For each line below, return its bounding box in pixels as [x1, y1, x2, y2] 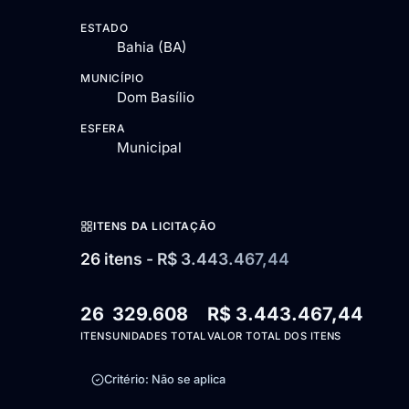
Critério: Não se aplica [104, 372, 225, 387]
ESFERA [80, 121, 126, 136]
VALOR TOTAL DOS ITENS [206, 329, 341, 342]
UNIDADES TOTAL [112, 329, 206, 342]
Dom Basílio [117, 89, 194, 107]
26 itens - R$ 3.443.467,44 [80, 248, 289, 268]
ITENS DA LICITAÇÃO [93, 219, 216, 234]
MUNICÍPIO [80, 71, 144, 86]
